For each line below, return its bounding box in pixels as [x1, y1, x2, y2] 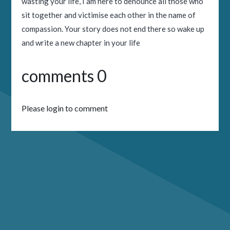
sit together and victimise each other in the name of [22, 10, 196, 20]
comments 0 [22, 66, 107, 86]
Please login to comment [22, 103, 108, 113]
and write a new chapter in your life [22, 38, 141, 47]
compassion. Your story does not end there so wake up [22, 24, 205, 33]
